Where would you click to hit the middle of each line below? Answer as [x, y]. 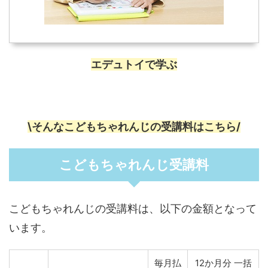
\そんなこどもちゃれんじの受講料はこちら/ [134, 127]
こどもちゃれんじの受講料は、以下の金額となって [133, 209]
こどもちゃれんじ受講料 [134, 165]
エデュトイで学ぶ [134, 65]
